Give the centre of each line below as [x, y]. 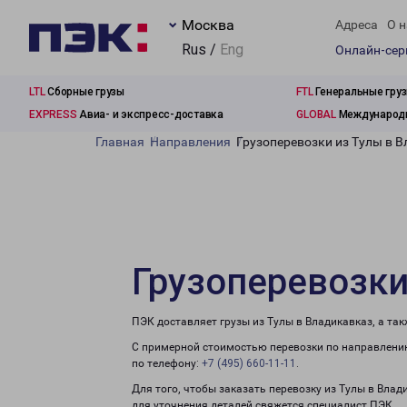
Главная [120, 142]
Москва [208, 25]
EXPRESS [53, 114]
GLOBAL [316, 114]
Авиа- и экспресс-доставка [150, 114]
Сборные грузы [84, 92]
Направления [190, 142]
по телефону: [167, 363]
